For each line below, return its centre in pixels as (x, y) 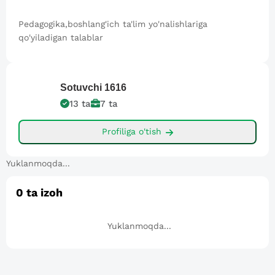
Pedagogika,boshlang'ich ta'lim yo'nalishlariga (113, 24)
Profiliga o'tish (131, 132)
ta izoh (43, 192)
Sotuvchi (81, 87)
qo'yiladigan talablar (61, 37)
